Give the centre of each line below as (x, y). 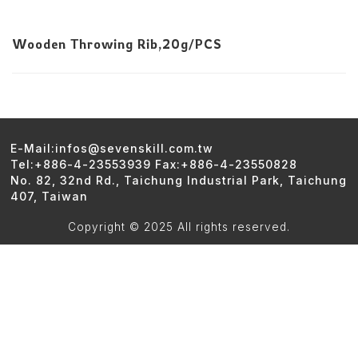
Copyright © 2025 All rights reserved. (179, 227)
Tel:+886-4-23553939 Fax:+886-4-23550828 (154, 164)
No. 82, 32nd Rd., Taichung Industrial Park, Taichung (179, 180)
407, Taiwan (49, 196)
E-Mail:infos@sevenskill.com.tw (112, 148)
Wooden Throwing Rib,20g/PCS (117, 44)
